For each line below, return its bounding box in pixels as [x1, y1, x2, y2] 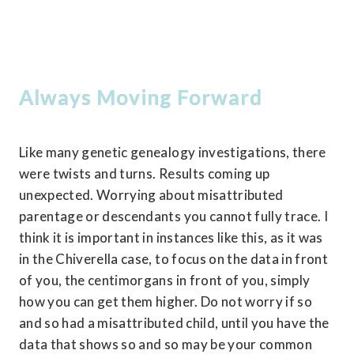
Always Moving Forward [19, 84, 262, 110]
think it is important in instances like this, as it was [19, 229, 323, 247]
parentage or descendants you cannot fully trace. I [19, 208, 329, 225]
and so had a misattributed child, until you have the [19, 314, 330, 332]
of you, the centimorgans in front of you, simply [19, 272, 311, 289]
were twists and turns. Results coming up [19, 165, 270, 183]
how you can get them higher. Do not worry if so [19, 293, 312, 311]
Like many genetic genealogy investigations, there [19, 144, 326, 161]
